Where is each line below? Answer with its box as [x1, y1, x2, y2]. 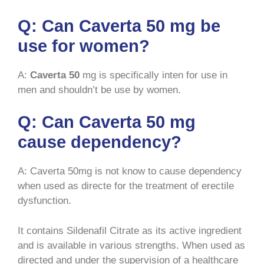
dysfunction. [18, 195, 71, 207]
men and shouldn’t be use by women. [18, 84, 181, 95]
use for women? [18, 36, 150, 55]
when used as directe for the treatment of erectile [18, 180, 234, 192]
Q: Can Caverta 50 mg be [18, 16, 220, 35]
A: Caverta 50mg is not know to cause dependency [18, 166, 242, 177]
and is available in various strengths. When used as [18, 239, 245, 251]
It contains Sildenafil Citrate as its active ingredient [18, 225, 242, 236]
